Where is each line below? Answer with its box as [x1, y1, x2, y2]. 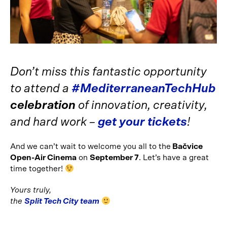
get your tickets [98, 116, 187, 129]
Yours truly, [10, 186, 51, 195]
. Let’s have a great [139, 154, 209, 162]
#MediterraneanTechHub [71, 83, 216, 95]
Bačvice [171, 142, 203, 151]
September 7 [90, 154, 139, 162]
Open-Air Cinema [10, 154, 77, 162]
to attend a [10, 83, 71, 95]
